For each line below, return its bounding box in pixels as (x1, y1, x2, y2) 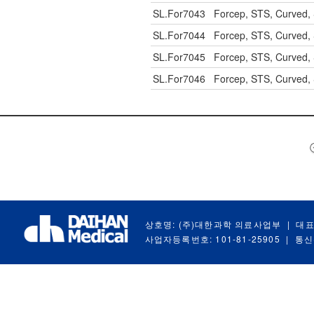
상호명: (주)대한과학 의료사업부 (144, 218, 282, 230)
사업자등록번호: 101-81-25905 (144, 233, 280, 245)
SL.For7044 (153, 28, 205, 42)
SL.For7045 (153, 50, 205, 64)
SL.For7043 (153, 6, 205, 20)
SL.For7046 (153, 71, 205, 86)
